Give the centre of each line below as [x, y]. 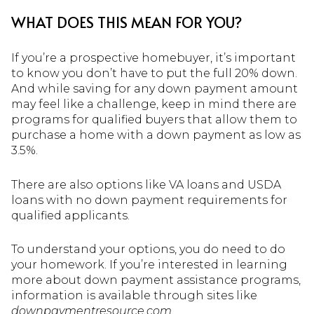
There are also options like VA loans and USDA [146, 184]
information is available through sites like [134, 296]
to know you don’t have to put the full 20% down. [154, 74]
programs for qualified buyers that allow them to [154, 120]
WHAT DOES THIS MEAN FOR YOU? [127, 22]
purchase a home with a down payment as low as [156, 135]
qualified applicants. [70, 215]
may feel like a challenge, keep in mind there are [154, 104]
